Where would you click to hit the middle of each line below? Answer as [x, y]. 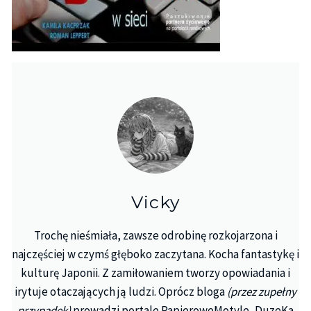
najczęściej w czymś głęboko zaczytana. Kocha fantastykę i [155, 254]
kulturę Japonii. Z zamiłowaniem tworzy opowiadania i [155, 272]
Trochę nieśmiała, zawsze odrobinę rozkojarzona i [155, 235]
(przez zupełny [262, 291]
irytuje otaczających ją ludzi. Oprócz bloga [121, 291]
